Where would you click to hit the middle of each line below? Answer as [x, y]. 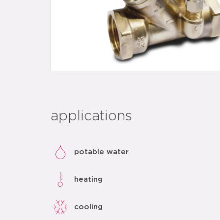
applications [91, 116]
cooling [88, 207]
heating [88, 179]
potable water [101, 152]
